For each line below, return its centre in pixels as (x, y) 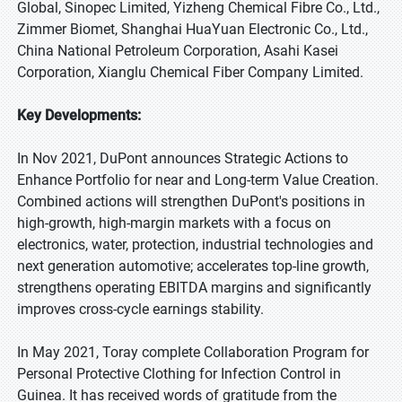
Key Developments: (79, 116)
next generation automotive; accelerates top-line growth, (193, 267)
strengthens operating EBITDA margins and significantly (194, 288)
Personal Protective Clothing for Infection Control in (179, 374)
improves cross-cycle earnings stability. (140, 310)
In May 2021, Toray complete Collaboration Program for (193, 353)
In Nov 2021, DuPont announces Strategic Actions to (183, 159)
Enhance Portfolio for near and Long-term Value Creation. (198, 180)
